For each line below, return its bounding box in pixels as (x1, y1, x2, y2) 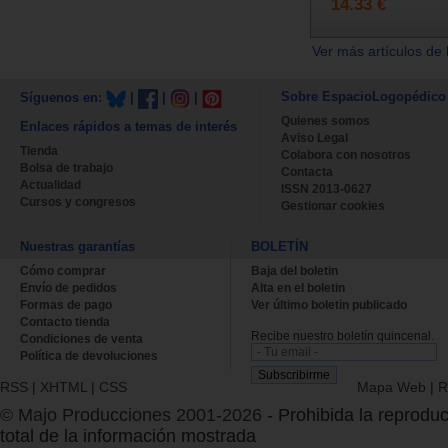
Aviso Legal (281, 130, 348, 145)
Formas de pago (20, 297, 112, 312)
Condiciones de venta (20, 331, 143, 346)
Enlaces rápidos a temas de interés (20, 118, 237, 134)
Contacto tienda (20, 314, 110, 329)
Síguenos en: (20, 90, 106, 106)
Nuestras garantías (20, 238, 135, 254)
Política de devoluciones (20, 348, 158, 363)
